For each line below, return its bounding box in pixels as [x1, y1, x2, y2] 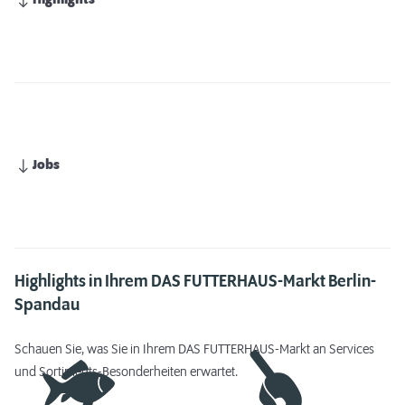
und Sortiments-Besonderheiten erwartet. [14, 365, 238, 380]
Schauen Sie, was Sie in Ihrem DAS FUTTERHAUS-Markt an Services [14, 343, 374, 357]
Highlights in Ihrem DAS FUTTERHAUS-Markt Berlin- [14, 273, 376, 291]
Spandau [14, 297, 80, 315]
